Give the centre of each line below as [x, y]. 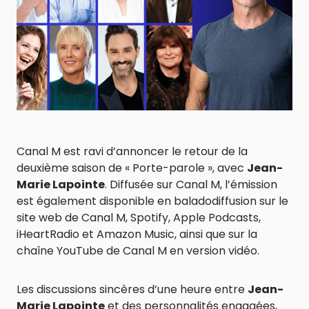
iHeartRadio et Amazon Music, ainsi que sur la [137, 234]
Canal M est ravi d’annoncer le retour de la [132, 151]
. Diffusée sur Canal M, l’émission [191, 185]
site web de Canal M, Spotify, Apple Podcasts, [139, 218]
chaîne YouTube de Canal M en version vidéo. [138, 251]
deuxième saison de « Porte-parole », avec [132, 168]
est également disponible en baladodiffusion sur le [152, 201]
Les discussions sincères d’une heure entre [132, 289]
